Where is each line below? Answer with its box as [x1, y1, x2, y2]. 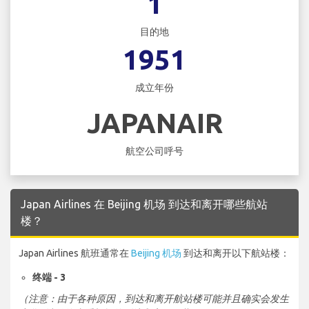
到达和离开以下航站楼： [181, 247, 290, 259]
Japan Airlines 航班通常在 [19, 247, 131, 259]
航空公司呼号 [126, 145, 183, 157]
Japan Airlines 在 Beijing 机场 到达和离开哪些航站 [21, 197, 268, 210]
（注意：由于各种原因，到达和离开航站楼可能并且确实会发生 [19, 292, 289, 304]
